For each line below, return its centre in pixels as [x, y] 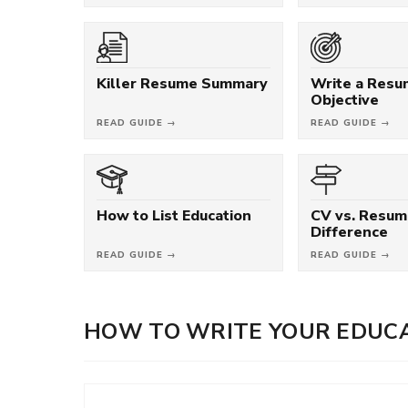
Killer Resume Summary [182, 83]
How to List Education [174, 215]
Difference [350, 232]
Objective [345, 100]
